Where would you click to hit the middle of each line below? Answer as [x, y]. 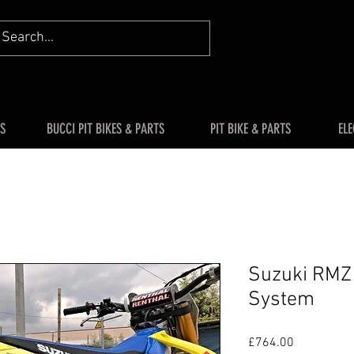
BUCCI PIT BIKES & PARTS [105, 129]
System [281, 300]
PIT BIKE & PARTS [250, 129]
